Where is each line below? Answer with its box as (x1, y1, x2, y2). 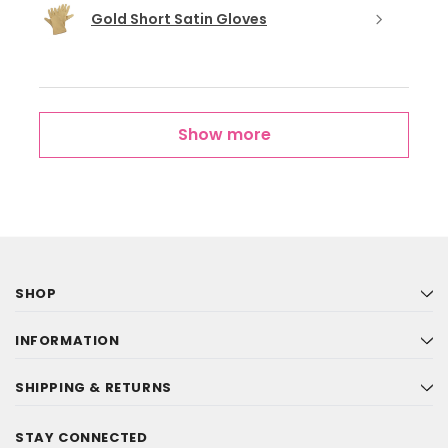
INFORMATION (15, 331, 120, 351)
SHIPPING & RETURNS (15, 378, 172, 398)
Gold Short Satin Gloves (91, 8, 267, 29)
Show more (177, 123, 271, 147)
